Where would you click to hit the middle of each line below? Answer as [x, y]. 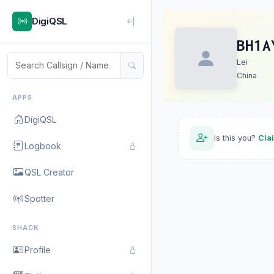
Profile [38, 250]
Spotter [39, 198]
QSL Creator [49, 172]
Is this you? [236, 138]
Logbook [43, 146]
